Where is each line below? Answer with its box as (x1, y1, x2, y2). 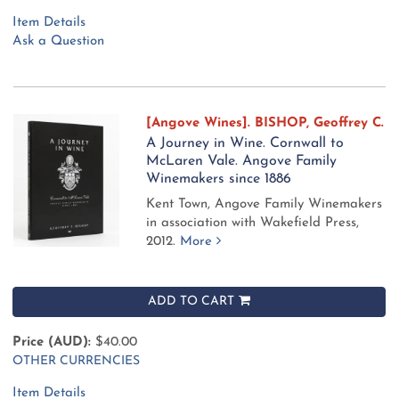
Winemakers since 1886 (146, 171, 292, 186)
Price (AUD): (12, 335, 91, 349)
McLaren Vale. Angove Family (146, 153, 338, 168)
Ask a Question (12, 34, 104, 48)
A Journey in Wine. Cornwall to (146, 135, 345, 151)
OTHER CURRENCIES (12, 354, 140, 368)
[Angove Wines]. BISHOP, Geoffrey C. (146, 116, 385, 130)
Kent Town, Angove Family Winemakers (146, 197, 383, 211)
